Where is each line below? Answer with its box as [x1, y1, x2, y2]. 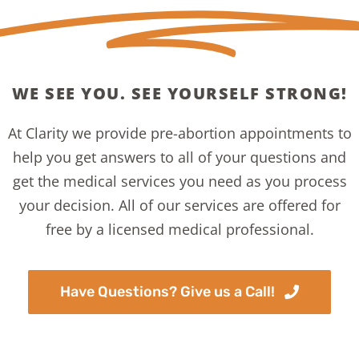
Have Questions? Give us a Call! [59, 282, 275, 301]
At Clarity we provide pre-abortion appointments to [7, 123, 352, 143]
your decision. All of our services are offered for [18, 195, 341, 215]
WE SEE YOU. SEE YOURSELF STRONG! [11, 82, 348, 104]
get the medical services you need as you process [12, 171, 347, 191]
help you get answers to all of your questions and [13, 147, 346, 167]
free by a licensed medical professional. [45, 219, 314, 239]
